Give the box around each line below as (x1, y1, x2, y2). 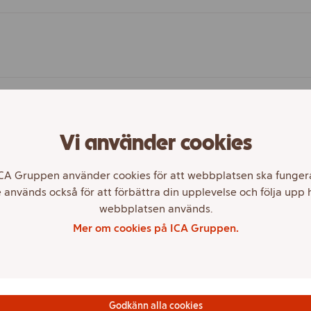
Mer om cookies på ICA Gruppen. (72, 221, 239, 235)
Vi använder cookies (59, 129, 252, 155)
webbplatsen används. (99, 202, 212, 215)
